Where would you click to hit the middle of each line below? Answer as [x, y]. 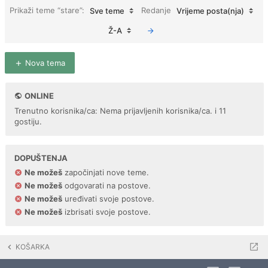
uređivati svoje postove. [108, 199]
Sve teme [107, 11]
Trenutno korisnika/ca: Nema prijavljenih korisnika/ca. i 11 [120, 111]
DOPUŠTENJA [41, 158]
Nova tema [44, 63]
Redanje [157, 10]
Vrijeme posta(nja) [210, 11]
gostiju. [28, 121]
